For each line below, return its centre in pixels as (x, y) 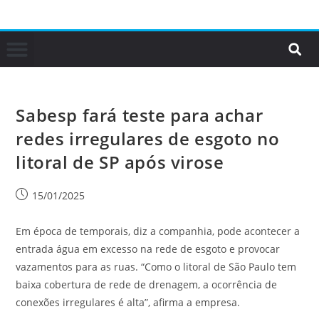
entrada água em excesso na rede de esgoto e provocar (148, 249)
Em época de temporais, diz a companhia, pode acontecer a (158, 231)
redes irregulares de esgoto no (148, 138)
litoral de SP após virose (120, 162)
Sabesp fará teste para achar (140, 115)
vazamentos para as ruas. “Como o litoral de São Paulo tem (156, 267)
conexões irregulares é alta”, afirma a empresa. (128, 302)
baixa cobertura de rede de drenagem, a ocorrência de (147, 284)
